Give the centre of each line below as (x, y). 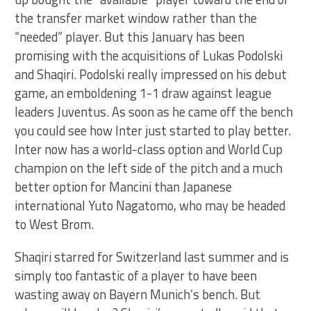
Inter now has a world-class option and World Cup (149, 150)
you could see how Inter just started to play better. (153, 131)
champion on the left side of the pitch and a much (149, 168)
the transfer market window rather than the (136, 18)
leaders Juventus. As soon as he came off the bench (154, 112)
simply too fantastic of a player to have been (136, 276)
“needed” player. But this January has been (130, 37)
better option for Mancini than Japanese (124, 187)
